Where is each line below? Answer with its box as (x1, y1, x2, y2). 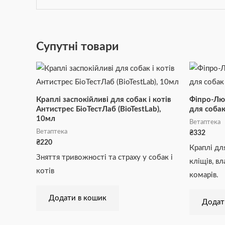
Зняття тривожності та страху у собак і (36, 153, 173, 161)
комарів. (189, 171, 218, 179)
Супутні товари (36, 41, 119, 52)
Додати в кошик (49, 194, 106, 202)
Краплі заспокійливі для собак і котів (36, 96, 171, 104)
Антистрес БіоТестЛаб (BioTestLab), (36, 105, 161, 114)
